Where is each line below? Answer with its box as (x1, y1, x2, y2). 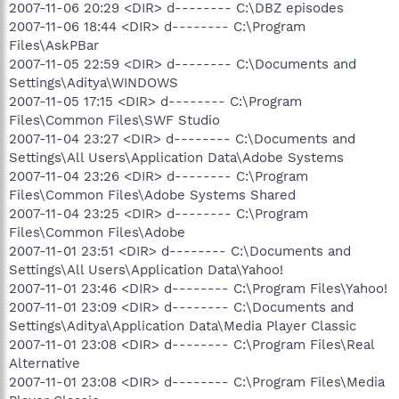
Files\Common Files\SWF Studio (9, 111, 220, 128)
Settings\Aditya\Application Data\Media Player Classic (9, 317, 356, 334)
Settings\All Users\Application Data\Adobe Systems (9, 149, 344, 166)
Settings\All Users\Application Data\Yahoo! (9, 261, 283, 278)
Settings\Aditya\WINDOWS (9, 74, 178, 91)
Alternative (9, 354, 80, 371)
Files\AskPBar (9, 37, 99, 53)
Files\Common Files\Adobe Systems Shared (9, 186, 296, 203)
